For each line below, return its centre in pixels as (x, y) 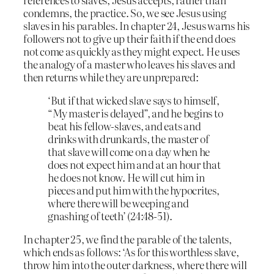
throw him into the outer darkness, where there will (135, 264)
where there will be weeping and (118, 202)
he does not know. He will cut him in (126, 177)
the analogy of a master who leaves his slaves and (130, 64)
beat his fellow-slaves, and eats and (124, 125)
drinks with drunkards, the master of (128, 138)
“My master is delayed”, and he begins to (135, 113)
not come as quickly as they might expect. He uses (132, 51)
